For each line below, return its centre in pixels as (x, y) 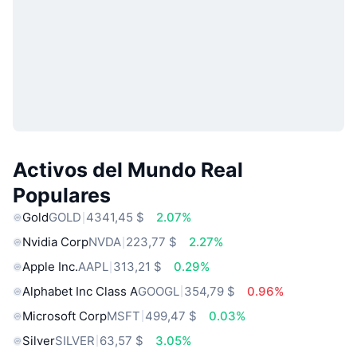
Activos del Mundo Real (128, 170)
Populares (62, 196)
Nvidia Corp (55, 242)
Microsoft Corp (65, 316)
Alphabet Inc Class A (80, 291)
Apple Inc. (50, 267)
